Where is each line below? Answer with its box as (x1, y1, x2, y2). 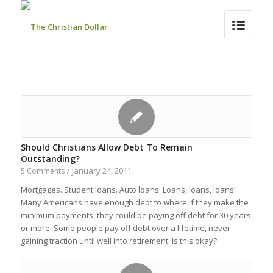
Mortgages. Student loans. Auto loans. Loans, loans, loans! (20, 184, 236, 195)
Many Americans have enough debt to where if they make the (20, 197, 249, 208)
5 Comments (20, 166, 65, 176)
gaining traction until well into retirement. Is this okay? (20, 235, 217, 246)
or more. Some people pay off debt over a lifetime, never (20, 222, 230, 233)
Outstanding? (20, 153, 80, 165)
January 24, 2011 (71, 165, 132, 176)
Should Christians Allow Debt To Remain (20, 141, 193, 153)
